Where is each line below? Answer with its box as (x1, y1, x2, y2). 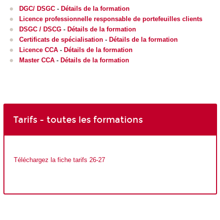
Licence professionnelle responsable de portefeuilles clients (19, 15, 202, 23)
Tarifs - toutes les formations (13, 114, 143, 125)
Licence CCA (19, 46, 58, 54)
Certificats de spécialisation (19, 35, 103, 43)
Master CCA (19, 56, 55, 64)
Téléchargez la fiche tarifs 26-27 (14, 156, 105, 164)
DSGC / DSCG (19, 25, 61, 33)
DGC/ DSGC (19, 4, 55, 12)
